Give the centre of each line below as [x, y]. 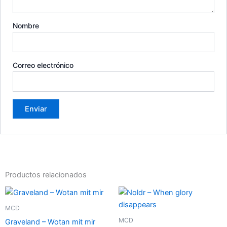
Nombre [26, 25]
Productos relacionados [46, 175]
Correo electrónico [43, 65]
